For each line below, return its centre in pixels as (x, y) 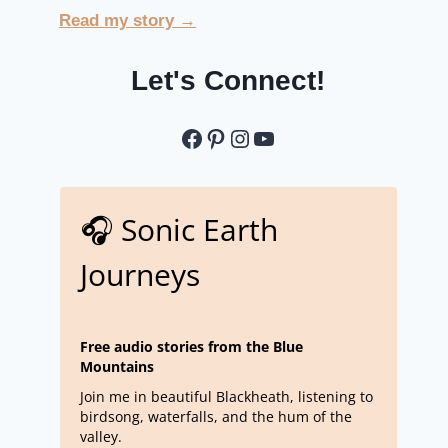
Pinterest (250, 137)
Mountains (116, 367)
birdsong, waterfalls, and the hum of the (215, 417)
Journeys (139, 275)
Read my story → (128, 21)
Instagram (280, 137)
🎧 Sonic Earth (178, 230)
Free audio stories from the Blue (191, 347)
